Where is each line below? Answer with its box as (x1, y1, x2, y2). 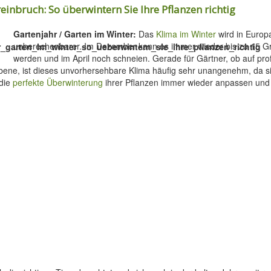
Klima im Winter (156, 28, 216, 40)
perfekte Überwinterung (13, 76, 103, 88)
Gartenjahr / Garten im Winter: (13, 28, 136, 40)
